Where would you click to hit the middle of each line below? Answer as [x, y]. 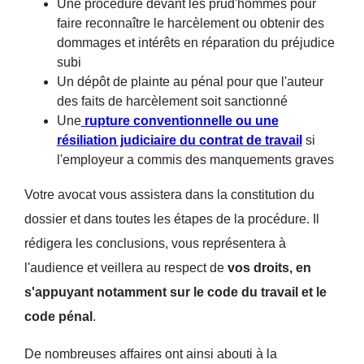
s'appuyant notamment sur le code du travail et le [175, 292]
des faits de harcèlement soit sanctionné [172, 101]
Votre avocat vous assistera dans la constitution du [169, 194]
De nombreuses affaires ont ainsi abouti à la [150, 353]
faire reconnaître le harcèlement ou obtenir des [190, 23]
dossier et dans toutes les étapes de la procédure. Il [171, 219]
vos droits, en [269, 267]
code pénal [58, 316]
